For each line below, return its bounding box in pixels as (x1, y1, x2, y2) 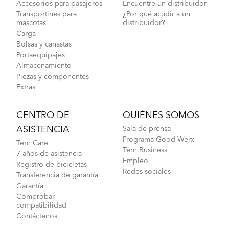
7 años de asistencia (16, 150, 82, 157)
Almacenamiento (16, 62, 72, 70)
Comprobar (16, 193, 55, 200)
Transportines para (16, 10, 77, 18)
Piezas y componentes (16, 73, 89, 80)
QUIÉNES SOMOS (123, 110, 199, 120)
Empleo (123, 157, 148, 165)
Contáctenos (16, 212, 57, 220)
